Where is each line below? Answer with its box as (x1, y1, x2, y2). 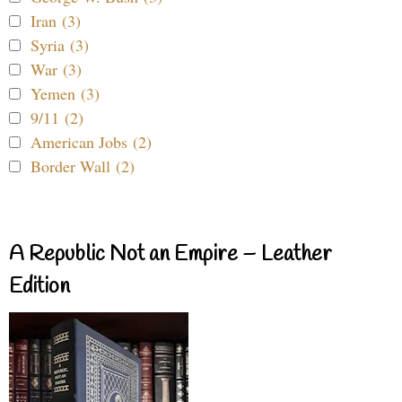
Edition (9, 273, 70, 302)
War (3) (31, 58, 82, 81)
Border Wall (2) (31, 155, 135, 178)
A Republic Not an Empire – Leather (9, 240, 332, 270)
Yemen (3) (31, 83, 100, 105)
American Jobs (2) (31, 131, 152, 153)
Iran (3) (31, 10, 81, 32)
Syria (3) (31, 34, 89, 57)
